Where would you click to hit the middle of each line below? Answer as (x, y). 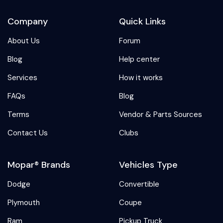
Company (28, 21)
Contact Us (28, 133)
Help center (139, 59)
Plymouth (24, 202)
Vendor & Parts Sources (161, 114)
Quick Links (142, 21)
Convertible (139, 184)
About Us (24, 41)
